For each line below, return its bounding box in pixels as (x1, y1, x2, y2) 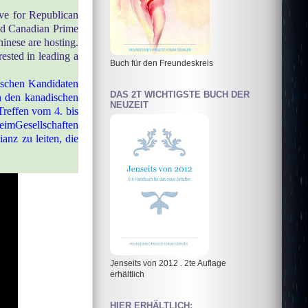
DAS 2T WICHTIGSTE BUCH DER (110, 89, 250, 100)
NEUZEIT (110, 99, 148, 110)
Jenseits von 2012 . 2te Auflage (110, 258, 226, 268)
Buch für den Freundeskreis (110, 58, 213, 67)
